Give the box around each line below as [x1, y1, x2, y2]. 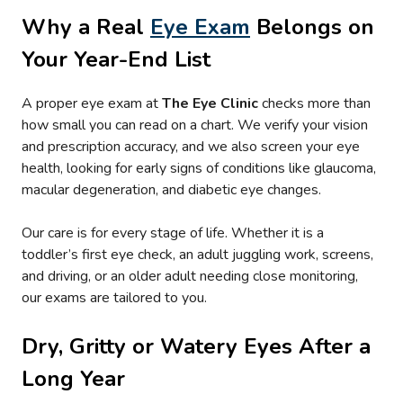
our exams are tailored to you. [22, 288, 210, 309]
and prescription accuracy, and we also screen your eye [22, 137, 360, 157]
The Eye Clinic [162, 94, 258, 114]
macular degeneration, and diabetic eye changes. [22, 180, 325, 201]
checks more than [258, 94, 371, 114]
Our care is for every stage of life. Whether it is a [22, 223, 324, 244]
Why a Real [22, 12, 150, 41]
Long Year [22, 364, 131, 394]
